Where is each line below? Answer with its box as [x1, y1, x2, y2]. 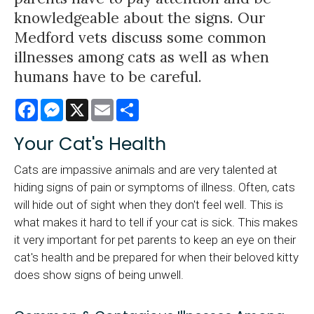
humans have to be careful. [14, 67, 202, 87]
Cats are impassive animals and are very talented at [14, 163, 278, 177]
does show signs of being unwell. [14, 268, 186, 282]
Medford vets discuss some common [14, 28, 266, 48]
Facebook [38, 97, 90, 112]
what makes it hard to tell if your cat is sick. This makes [14, 215, 298, 230]
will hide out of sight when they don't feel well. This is [14, 198, 283, 212]
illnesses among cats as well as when [14, 48, 269, 67]
